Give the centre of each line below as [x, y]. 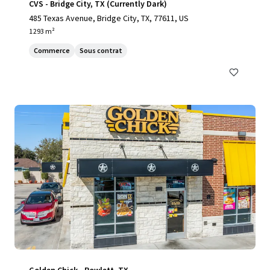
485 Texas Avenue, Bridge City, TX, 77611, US [109, 18]
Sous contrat [101, 50]
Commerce [52, 50]
